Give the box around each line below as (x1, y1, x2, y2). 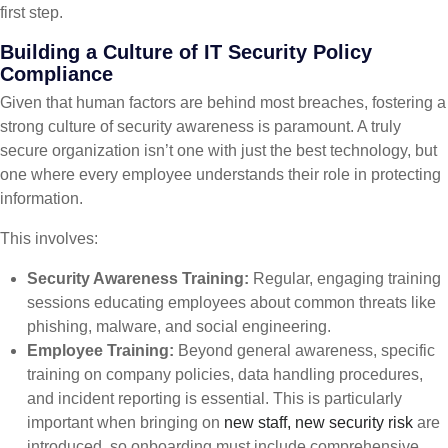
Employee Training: (27, 342, 175, 360)
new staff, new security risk (224, 414, 414, 432)
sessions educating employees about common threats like (27, 294, 437, 312)
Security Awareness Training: (27, 270, 250, 288)
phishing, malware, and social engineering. (27, 318, 332, 336)
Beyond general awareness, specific (174, 342, 436, 360)
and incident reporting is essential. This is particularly (27, 390, 403, 408)
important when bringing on (27, 414, 225, 432)
